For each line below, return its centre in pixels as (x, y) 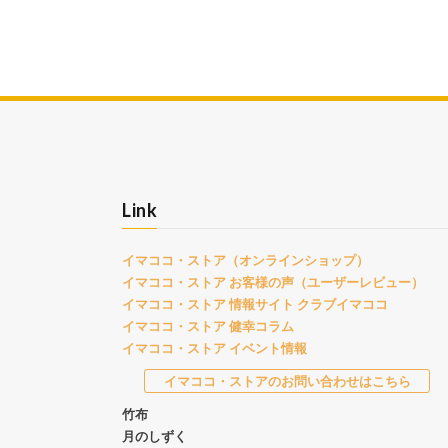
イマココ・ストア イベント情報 (214, 348)
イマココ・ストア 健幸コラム (208, 326)
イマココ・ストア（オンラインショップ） (245, 260)
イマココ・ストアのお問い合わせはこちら (287, 381)
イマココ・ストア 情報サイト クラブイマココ (255, 304)
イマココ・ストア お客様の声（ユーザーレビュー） (273, 282)
